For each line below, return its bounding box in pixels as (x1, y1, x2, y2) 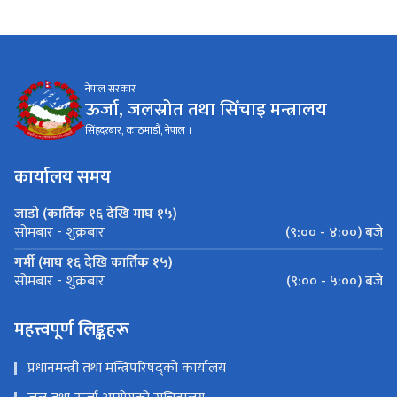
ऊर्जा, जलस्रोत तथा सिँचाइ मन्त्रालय (85, 94, 327, 126)
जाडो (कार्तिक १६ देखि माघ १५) (14, 201, 177, 226)
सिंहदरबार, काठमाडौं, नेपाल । (85, 121, 192, 140)
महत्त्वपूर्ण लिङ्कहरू (14, 314, 129, 345)
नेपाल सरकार (85, 80, 136, 98)
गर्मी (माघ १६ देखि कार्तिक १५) (14, 250, 173, 275)
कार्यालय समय (14, 161, 111, 192)
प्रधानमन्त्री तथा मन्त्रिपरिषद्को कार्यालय (27, 355, 226, 380)
